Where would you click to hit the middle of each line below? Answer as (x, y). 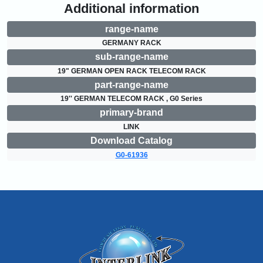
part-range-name (131, 85)
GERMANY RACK (131, 43)
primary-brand (131, 113)
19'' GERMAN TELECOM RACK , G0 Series (131, 99)
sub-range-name (131, 57)
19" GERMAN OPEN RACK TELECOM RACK (131, 71)
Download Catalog (131, 140)
